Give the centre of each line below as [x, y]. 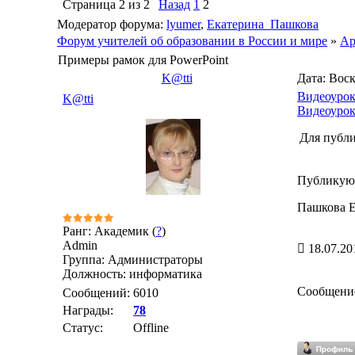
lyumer [183, 24]
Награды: [88, 310]
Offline [151, 328]
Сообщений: [96, 293]
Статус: [83, 328]
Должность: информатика [132, 274]
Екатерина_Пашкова [263, 24]
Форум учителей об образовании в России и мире [192, 41]
